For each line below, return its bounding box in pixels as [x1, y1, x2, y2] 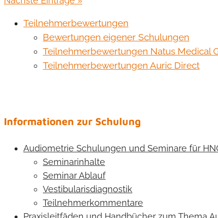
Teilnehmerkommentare [43, 197, 143, 208]
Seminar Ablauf [43, 170, 106, 181]
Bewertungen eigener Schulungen [43, 31, 189, 42]
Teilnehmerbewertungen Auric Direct [43, 59, 200, 71]
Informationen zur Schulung [4, 115, 141, 127]
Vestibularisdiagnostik [43, 183, 132, 194]
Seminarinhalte [43, 156, 105, 167]
